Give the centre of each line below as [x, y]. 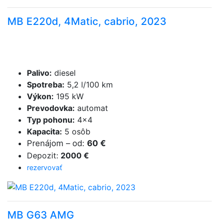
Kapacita [43, 131]
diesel [64, 73]
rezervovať [44, 167]
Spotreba [44, 84]
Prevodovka [50, 108]
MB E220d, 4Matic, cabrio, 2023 [87, 21]
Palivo [38, 73]
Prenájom [45, 143]
